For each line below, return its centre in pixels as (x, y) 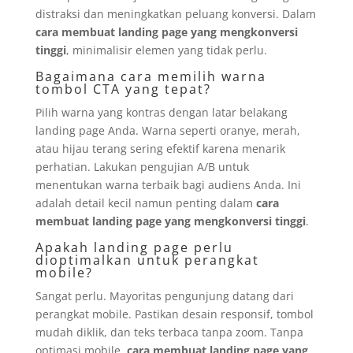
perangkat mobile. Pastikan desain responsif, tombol (174, 314)
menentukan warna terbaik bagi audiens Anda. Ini (168, 184)
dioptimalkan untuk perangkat (147, 260)
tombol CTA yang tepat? (123, 89)
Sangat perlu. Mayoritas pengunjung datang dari (164, 295)
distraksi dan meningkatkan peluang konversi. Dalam (175, 13)
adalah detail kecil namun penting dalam (145, 203)
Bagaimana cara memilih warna (150, 76)
